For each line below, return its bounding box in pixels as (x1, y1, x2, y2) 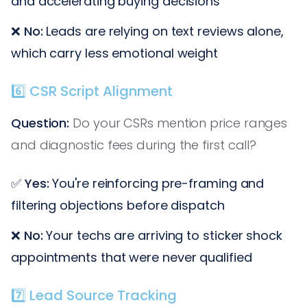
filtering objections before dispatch (11, 196, 225, 214)
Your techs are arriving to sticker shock (42, 226, 282, 244)
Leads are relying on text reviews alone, (42, 22, 284, 40)
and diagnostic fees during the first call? (11, 136, 257, 153)
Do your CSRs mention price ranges (69, 114, 288, 132)
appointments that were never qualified (11, 248, 252, 266)
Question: (11, 114, 70, 132)
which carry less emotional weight (11, 44, 219, 62)
